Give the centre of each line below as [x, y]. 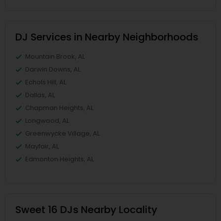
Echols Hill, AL [46, 82]
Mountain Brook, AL [55, 57]
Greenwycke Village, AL [62, 134]
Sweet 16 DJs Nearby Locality [86, 210]
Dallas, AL [40, 95]
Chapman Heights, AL [59, 108]
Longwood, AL [47, 121]
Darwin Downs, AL [53, 70]
